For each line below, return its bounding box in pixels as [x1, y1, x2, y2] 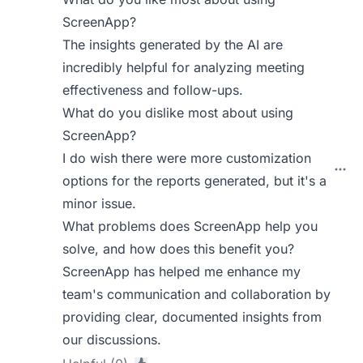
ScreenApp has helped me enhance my [62, 263, 301, 280]
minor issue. [62, 195, 137, 211]
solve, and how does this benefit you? [62, 241, 295, 257]
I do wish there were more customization [62, 150, 312, 166]
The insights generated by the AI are [62, 36, 284, 53]
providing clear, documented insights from [62, 309, 322, 325]
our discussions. [62, 331, 162, 348]
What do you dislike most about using [62, 105, 294, 121]
